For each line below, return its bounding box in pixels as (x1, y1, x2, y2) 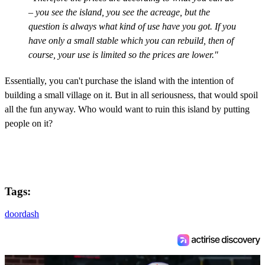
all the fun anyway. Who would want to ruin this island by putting (5, 104, 250, 114)
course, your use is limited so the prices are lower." (28, 49, 218, 60)
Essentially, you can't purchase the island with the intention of (5, 75, 234, 86)
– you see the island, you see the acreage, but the (28, 7, 210, 17)
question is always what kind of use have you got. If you (28, 21, 236, 31)
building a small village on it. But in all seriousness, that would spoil (5, 89, 258, 100)
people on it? (5, 118, 53, 128)
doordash (5, 209, 39, 219)
